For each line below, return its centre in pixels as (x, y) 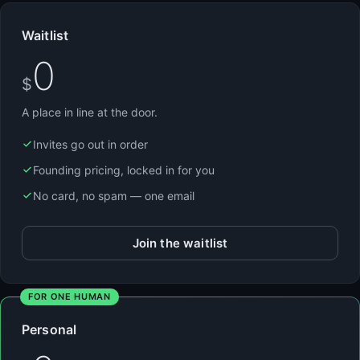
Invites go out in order (90, 144)
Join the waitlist (180, 243)
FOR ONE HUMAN (70, 296)
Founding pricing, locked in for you (124, 170)
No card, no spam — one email (114, 195)
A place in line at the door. (90, 112)
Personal (49, 329)
